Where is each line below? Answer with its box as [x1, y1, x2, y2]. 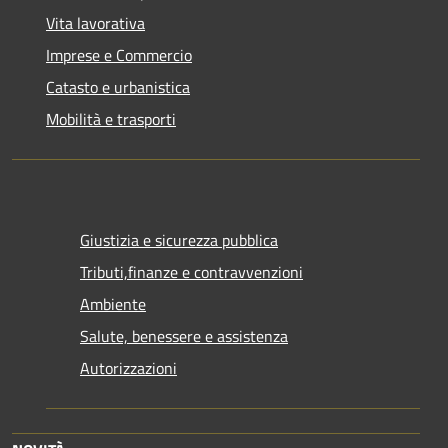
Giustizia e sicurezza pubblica [80, 228, 278, 253]
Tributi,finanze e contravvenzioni [80, 260, 303, 285]
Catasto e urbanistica [46, 75, 190, 100]
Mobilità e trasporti [46, 107, 176, 132]
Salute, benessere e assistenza [80, 324, 288, 349]
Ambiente [80, 292, 146, 317]
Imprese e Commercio [46, 43, 192, 68]
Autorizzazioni [80, 356, 177, 381]
